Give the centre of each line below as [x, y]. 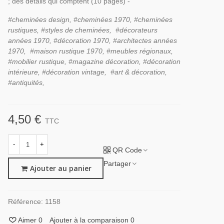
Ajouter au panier [60, 168]
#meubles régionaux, [139, 51]
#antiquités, [26, 82]
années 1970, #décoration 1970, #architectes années [92, 40]
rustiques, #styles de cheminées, [59, 30]
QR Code [127, 150]
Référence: [25, 202]
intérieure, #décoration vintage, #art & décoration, [87, 72]
